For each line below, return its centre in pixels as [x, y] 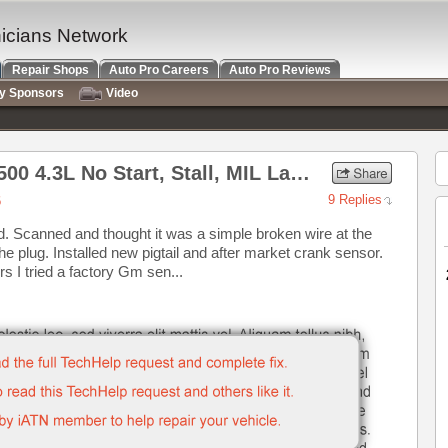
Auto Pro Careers [159, 70]
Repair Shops [50, 70]
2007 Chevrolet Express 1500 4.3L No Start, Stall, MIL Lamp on [300, 173]
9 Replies [355, 199]
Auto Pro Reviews [280, 70]
